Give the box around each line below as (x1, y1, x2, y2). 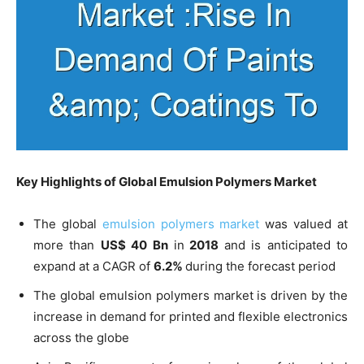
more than (33, 236, 101, 253)
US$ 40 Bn (100, 236, 168, 253)
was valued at (259, 215, 349, 232)
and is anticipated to (223, 236, 349, 253)
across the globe (33, 329, 129, 345)
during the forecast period (185, 258, 336, 274)
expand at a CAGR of (33, 258, 154, 274)
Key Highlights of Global (16, 173, 159, 189)
